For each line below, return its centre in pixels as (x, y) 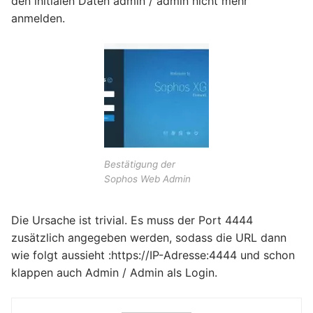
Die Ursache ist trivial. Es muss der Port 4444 (132, 220)
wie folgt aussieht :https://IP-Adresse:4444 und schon (153, 255)
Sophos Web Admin (147, 179)
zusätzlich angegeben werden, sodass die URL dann (149, 238)
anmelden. (38, 18)
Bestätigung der (140, 165)
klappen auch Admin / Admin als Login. (114, 273)
